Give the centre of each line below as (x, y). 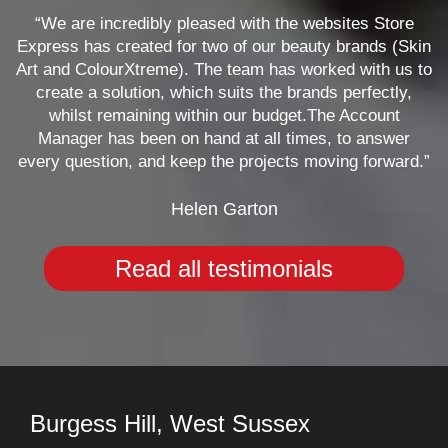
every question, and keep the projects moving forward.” (224, 161)
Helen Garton (224, 208)
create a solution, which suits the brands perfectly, (224, 92)
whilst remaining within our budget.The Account (224, 115)
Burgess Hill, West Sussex (170, 423)
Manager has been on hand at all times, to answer (224, 138)
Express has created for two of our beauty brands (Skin (224, 46)
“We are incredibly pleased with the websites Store (224, 23)
